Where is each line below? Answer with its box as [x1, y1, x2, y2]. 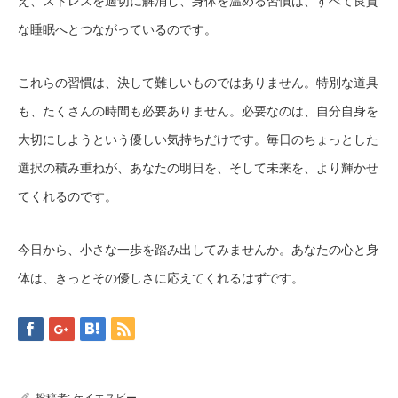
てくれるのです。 [18, 189, 117, 204]
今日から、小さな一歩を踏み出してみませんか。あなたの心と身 [18, 243, 378, 258]
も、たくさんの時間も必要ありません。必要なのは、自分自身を [18, 104, 378, 119]
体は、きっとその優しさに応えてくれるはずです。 [18, 271, 304, 286]
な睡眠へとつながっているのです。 [18, 22, 217, 37]
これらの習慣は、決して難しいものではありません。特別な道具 [18, 76, 378, 91]
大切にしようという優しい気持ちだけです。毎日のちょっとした [18, 132, 378, 147]
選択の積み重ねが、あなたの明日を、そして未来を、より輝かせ [18, 161, 378, 176]
